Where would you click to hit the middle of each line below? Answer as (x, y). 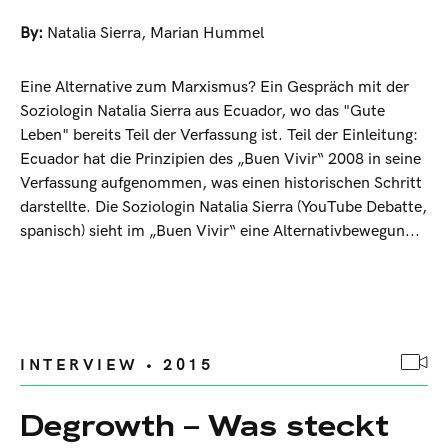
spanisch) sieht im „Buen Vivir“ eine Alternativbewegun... (220, 232)
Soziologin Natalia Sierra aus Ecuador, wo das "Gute (202, 112)
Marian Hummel (207, 34)
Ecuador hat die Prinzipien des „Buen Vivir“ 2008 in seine (220, 160)
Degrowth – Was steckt (204, 426)
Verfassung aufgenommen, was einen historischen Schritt (221, 184)
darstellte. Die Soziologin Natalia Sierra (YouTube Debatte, (223, 208)
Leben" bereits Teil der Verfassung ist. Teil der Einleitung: (219, 136)
